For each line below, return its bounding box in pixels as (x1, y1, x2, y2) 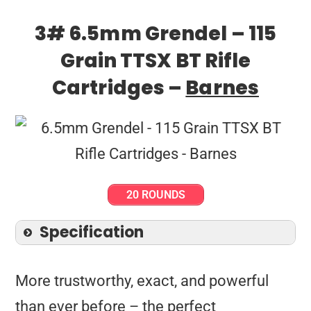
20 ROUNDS (126, 187, 185, 201)
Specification (40, 221, 144, 243)
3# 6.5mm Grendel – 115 (34, 19, 277, 47)
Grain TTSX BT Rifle (60, 47, 251, 74)
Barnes (185, 74, 259, 101)
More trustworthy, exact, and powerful (15, 271, 269, 289)
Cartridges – (52, 74, 186, 101)
